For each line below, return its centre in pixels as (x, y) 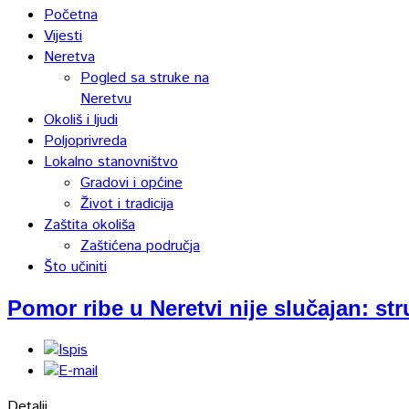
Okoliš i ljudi (81, 121)
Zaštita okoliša (89, 225)
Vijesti (63, 37)
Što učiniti (75, 267)
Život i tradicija (127, 204)
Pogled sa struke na (145, 79)
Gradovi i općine (131, 184)
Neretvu (106, 100)
